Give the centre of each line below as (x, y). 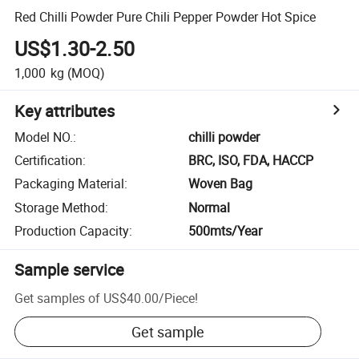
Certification (49, 161)
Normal (210, 207)
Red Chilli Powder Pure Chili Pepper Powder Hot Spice (165, 16)
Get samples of (58, 298)
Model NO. (44, 137)
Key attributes (65, 111)
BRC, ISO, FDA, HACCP (251, 161)
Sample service (70, 270)
